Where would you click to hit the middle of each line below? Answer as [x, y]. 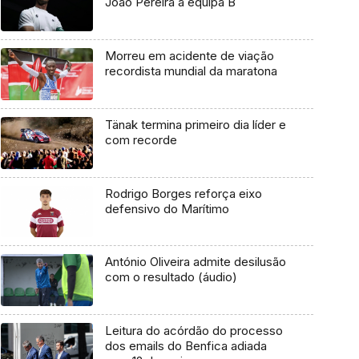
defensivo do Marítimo [167, 208]
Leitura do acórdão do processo [194, 331]
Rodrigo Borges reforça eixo [183, 193]
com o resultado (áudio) [171, 277]
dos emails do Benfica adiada [186, 346]
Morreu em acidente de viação [189, 56]
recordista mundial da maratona [191, 71]
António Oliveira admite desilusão [195, 262]
